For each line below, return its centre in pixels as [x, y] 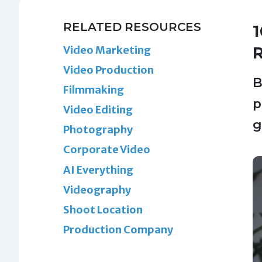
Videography [97, 189]
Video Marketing [107, 50]
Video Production [108, 70]
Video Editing [98, 110]
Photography [98, 130]
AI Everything [98, 170]
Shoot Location [103, 210]
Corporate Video [107, 150]
